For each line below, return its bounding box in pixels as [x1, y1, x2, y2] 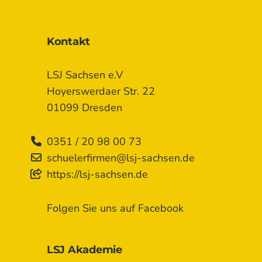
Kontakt [47, 35, 91, 48]
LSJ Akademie [47, 243, 122, 256]
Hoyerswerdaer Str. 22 [47, 84, 155, 98]
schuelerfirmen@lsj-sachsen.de [47, 150, 195, 165]
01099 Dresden [47, 100, 122, 115]
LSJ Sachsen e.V [47, 67, 123, 82]
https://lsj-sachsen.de [47, 167, 148, 181]
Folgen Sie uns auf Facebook [47, 201, 184, 215]
